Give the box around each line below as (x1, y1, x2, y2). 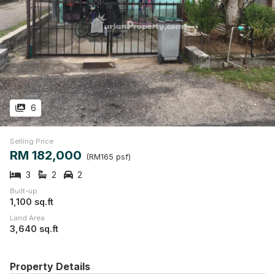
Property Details (10, 260, 90, 273)
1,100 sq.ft (10, 196, 53, 207)
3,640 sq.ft (10, 223, 58, 234)
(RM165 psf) (87, 152, 131, 162)
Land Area (10, 214, 45, 223)
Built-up (10, 187, 37, 196)
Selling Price (10, 137, 53, 146)
